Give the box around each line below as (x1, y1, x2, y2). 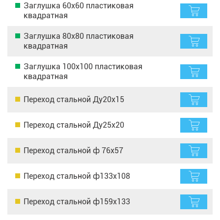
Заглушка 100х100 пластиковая (24, 61, 142, 71)
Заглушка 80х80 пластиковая (24, 31, 134, 41)
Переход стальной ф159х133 (24, 196, 130, 206)
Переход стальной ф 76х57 (24, 145, 123, 155)
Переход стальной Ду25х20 (24, 120, 124, 130)
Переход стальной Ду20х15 (24, 94, 124, 104)
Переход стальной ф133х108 (24, 171, 130, 181)
